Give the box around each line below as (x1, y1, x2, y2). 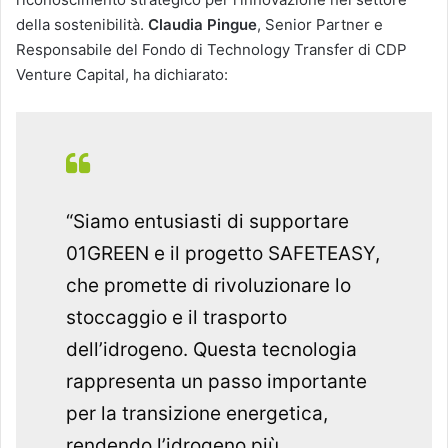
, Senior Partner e (257, 14, 383, 34)
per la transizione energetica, (66, 401, 328, 425)
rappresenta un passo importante (66, 369, 367, 393)
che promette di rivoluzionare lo (66, 273, 351, 297)
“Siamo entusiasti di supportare (66, 209, 349, 233)
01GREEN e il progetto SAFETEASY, (66, 241, 380, 265)
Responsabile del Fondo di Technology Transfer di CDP (16, 39, 407, 59)
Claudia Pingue (148, 14, 257, 34)
